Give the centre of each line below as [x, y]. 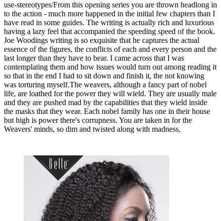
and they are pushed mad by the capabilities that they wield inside [106, 102]
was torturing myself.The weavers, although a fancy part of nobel [105, 85]
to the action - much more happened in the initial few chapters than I [110, 14]
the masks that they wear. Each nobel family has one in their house [107, 111]
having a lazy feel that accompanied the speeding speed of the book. [110, 31]
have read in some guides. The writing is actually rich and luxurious [109, 22]
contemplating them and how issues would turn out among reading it [110, 67]
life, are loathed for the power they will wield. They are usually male [110, 93]
